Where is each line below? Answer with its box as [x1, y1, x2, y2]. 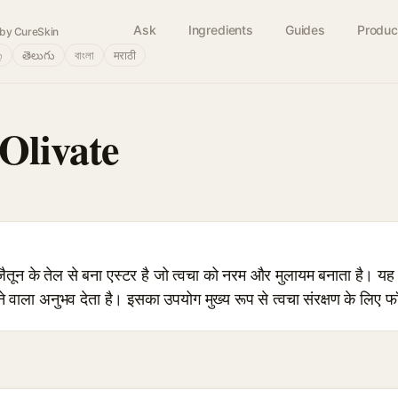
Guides [284, 22, 325, 37]
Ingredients [187, 22, 253, 37]
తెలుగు [22, 48, 55, 62]
